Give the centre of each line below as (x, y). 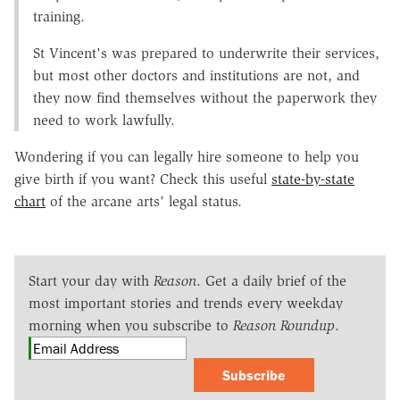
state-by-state (313, 179)
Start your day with (91, 280)
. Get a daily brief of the (271, 280)
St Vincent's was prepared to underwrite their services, (206, 53)
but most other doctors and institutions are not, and (196, 75)
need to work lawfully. (104, 120)
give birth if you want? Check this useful (143, 179)
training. (59, 16)
